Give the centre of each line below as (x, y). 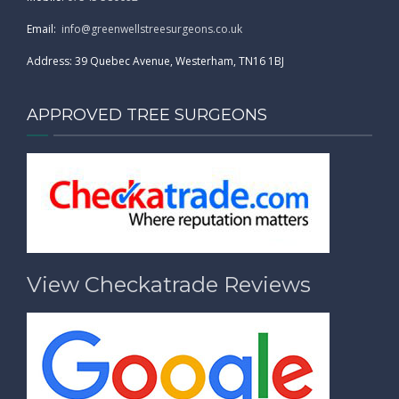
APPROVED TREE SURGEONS (147, 114)
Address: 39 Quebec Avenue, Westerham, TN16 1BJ (155, 61)
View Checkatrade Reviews (169, 284)
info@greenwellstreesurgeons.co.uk (152, 28)
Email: (44, 28)
